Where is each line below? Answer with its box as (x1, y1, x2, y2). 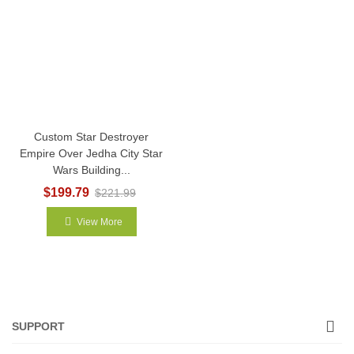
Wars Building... (52, 163, 130, 176)
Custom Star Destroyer (34, 130, 149, 143)
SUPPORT (12, 319, 65, 333)
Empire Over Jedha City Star (20, 146, 163, 160)
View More (76, 216, 122, 228)
